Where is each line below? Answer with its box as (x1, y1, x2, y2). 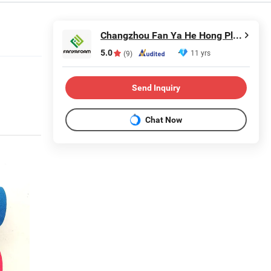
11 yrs (191, 48, 211, 57)
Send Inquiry (132, 82, 180, 93)
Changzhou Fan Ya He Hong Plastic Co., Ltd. (233, 30, 242, 41)
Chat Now (145, 114, 182, 125)
